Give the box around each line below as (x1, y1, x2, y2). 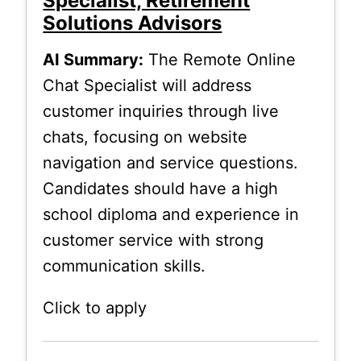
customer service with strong (43, 230, 264, 250)
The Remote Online (143, 49, 297, 69)
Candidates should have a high (43, 178, 279, 198)
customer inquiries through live (43, 101, 280, 121)
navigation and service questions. (43, 152, 299, 172)
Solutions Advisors (43, 10, 222, 35)
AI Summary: (43, 49, 144, 69)
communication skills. (43, 255, 206, 276)
